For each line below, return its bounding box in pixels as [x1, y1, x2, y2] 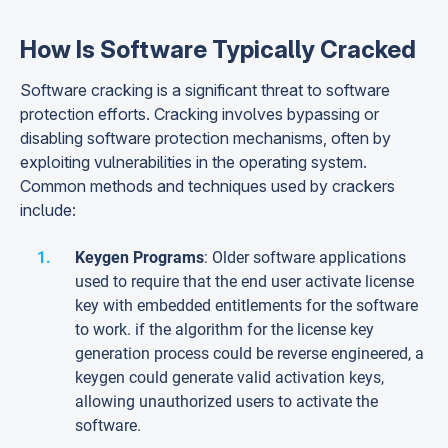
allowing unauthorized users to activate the [75, 392, 378, 411]
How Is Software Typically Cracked [20, 35, 416, 64]
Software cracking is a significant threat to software [20, 80, 390, 100]
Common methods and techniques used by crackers [20, 176, 395, 196]
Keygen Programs [75, 248, 204, 267]
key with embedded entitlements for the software [75, 296, 418, 315]
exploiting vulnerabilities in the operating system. [20, 152, 367, 172]
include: [20, 200, 76, 220]
